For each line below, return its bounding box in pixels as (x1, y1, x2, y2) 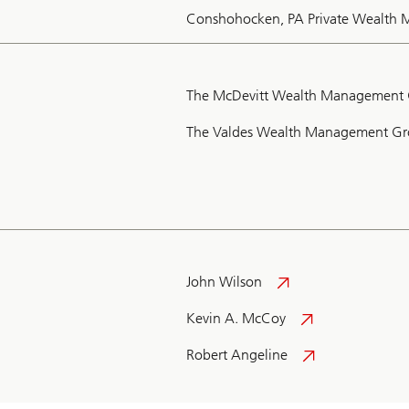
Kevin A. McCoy (186, 309, 286, 328)
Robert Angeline (186, 346, 288, 364)
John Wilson (186, 273, 262, 291)
